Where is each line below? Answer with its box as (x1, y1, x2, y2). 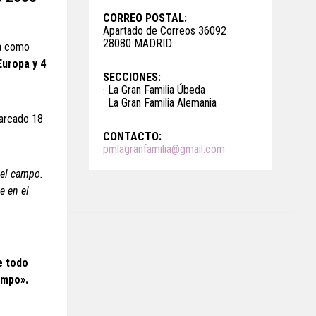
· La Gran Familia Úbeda (103, 83, 205, 97)
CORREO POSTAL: (103, 11, 187, 25)
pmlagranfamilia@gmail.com (103, 142, 225, 156)
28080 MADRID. (103, 37, 174, 50)
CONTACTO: (103, 130, 162, 143)
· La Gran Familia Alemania (103, 96, 217, 109)
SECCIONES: (103, 71, 161, 84)
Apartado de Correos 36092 (103, 24, 226, 37)
